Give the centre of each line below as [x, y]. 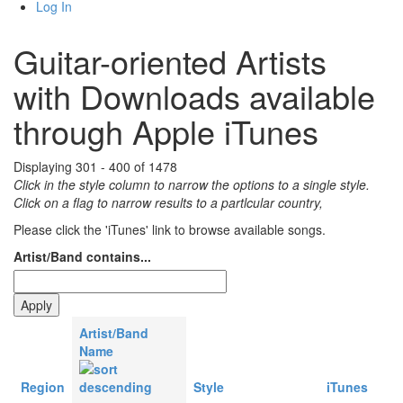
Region [43, 387]
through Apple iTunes [166, 131]
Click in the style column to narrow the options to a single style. [192, 185]
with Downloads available [194, 96]
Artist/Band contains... [82, 257]
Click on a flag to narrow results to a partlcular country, [168, 203]
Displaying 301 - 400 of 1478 [95, 167]
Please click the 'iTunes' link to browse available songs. [170, 230]
